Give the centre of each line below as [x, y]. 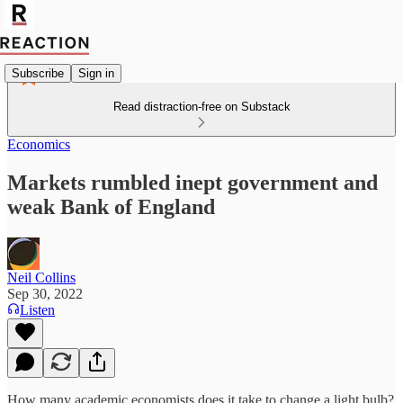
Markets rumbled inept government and [193, 182]
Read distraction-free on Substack [201, 107]
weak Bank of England [111, 206]
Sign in [96, 73]
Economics [39, 144]
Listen [37, 309]
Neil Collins [41, 277]
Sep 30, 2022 [45, 293]
